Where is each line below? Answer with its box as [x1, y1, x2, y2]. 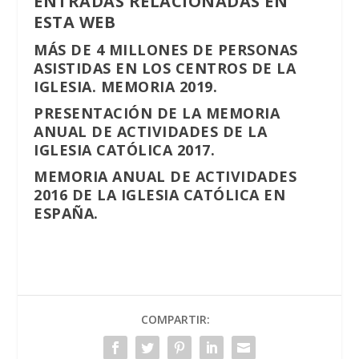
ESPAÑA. [34, 204, 99, 224]
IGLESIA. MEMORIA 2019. [34, 77, 218, 97]
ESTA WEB [34, 11, 116, 34]
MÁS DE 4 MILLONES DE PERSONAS [34, 40, 298, 60]
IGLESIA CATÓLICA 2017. [34, 140, 216, 160]
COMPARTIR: [141, 312, 210, 328]
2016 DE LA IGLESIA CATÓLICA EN [34, 185, 286, 205]
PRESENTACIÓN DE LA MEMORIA [34, 103, 280, 123]
